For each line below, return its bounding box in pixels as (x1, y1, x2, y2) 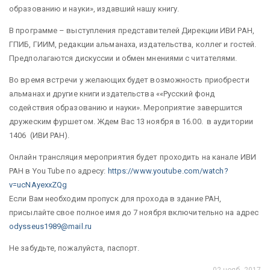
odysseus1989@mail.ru (9, 222, 92, 231)
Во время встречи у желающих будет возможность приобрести (9, 75, 250, 84)
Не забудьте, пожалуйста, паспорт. (9, 243, 140, 253)
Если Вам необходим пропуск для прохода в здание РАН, (9, 194, 222, 203)
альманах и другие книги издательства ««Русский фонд (9, 89, 215, 98)
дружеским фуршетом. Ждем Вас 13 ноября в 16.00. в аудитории (9, 117, 253, 126)
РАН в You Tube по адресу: (9, 166, 108, 175)
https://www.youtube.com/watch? (107, 166, 228, 175)
